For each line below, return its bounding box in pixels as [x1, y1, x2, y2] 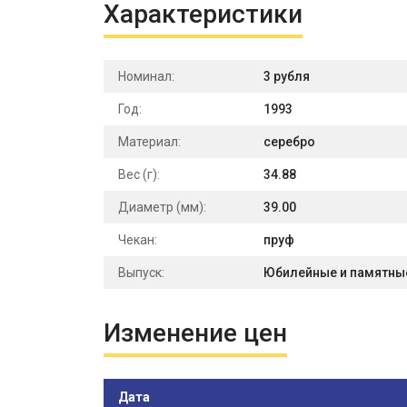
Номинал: [118, 69, 174, 84]
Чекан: [118, 233, 157, 247]
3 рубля [263, 69, 310, 84]
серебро [263, 134, 315, 149]
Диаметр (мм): [118, 200, 206, 214]
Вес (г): [118, 167, 160, 182]
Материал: [118, 134, 181, 149]
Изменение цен [104, 318, 287, 348]
